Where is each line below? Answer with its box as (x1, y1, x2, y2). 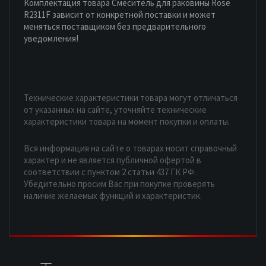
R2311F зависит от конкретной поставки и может (24, 8, 216, 20)
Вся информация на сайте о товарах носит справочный (24, 142, 237, 154)
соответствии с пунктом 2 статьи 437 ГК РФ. (24, 166, 196, 178)
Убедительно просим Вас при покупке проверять (24, 178, 215, 189)
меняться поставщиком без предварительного (24, 20, 206, 32)
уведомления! (24, 32, 78, 44)
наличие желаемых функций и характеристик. (24, 189, 202, 201)
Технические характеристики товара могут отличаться (24, 91, 237, 103)
